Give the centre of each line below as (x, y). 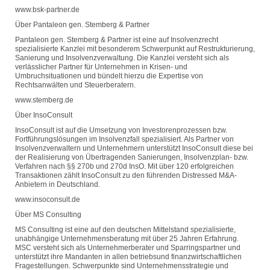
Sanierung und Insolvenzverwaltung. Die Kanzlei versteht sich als (122, 58)
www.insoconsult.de (48, 199)
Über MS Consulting (48, 215)
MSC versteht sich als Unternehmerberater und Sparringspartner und (128, 248)
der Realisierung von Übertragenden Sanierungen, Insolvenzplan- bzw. (132, 157)
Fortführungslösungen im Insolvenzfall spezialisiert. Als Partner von (124, 139)
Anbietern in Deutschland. (58, 184)
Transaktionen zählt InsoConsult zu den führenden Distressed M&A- (126, 175)
